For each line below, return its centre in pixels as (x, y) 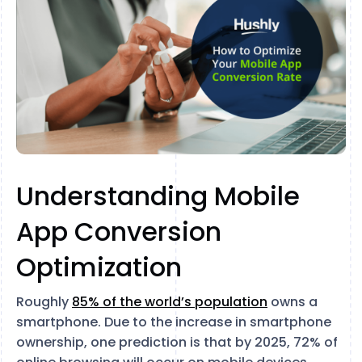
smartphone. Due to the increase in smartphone (174, 322)
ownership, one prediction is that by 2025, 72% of (177, 342)
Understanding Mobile (158, 196)
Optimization (99, 267)
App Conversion (119, 232)
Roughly (44, 302)
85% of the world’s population (170, 302)
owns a (293, 302)
